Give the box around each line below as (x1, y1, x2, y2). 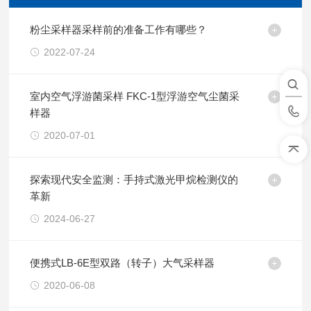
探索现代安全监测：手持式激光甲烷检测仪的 (30, 174, 239, 185)
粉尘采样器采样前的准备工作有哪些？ (30, 24, 208, 35)
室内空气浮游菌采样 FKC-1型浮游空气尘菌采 (30, 90, 240, 102)
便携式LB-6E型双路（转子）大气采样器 (30, 257, 215, 269)
